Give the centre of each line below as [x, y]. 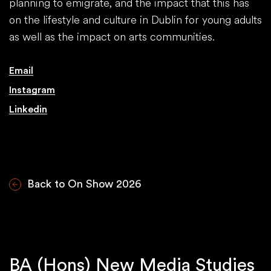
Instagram [32, 90]
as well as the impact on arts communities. [112, 37]
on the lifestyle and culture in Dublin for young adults [135, 20]
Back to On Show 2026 [84, 184]
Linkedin [28, 110]
